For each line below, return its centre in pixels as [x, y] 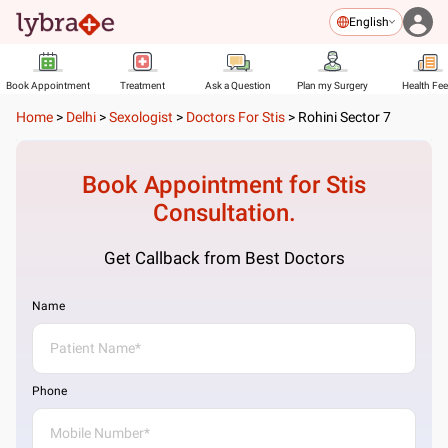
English [369, 22]
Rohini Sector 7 [344, 117]
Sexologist [141, 117]
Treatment [142, 85]
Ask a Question [237, 85]
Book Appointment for [204, 185]
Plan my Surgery [332, 85]
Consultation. [224, 213]
